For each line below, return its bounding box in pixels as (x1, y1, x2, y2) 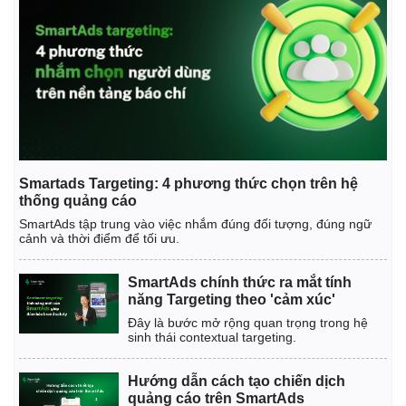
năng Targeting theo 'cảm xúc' (128, 292, 335, 308)
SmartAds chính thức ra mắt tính (128, 275, 352, 291)
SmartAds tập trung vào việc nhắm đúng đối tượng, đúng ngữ (19, 217, 372, 232)
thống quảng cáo (19, 193, 137, 209)
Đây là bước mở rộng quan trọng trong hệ (128, 315, 368, 331)
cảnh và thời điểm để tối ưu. (19, 231, 179, 246)
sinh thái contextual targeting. (128, 330, 296, 345)
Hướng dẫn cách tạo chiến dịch (128, 373, 345, 390)
